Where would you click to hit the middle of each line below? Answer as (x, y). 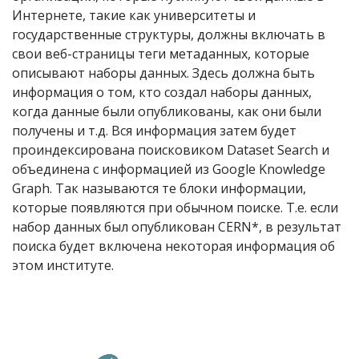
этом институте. (63, 266)
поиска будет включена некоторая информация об (173, 246)
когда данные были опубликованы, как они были (167, 112)
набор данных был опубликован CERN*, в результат (177, 227)
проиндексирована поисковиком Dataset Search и (171, 150)
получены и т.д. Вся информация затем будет (154, 131)
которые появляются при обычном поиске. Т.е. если (175, 208)
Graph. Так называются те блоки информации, (159, 189)
